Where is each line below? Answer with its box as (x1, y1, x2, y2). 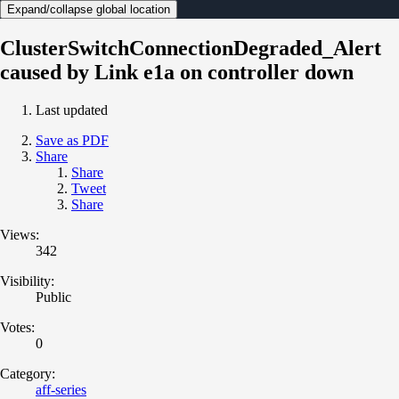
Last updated (36, 102, 108, 118)
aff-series (36, 381, 86, 397)
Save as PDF (36, 132, 109, 148)
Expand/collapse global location (7, 2, 170, 16)
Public (36, 289, 71, 305)
